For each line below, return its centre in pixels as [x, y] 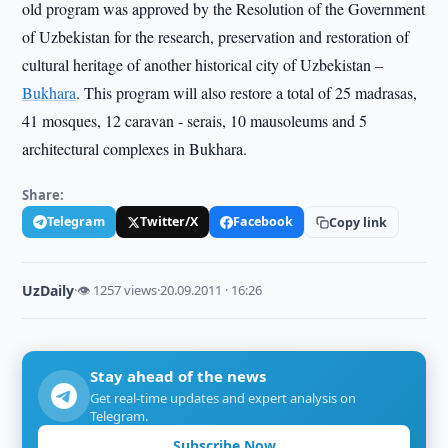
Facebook [263, 221]
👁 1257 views [117, 290]
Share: [43, 195]
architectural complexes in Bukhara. [135, 148]
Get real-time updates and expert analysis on [223, 398]
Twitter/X [169, 221]
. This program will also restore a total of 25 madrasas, [247, 92]
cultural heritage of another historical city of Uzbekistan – [203, 64]
